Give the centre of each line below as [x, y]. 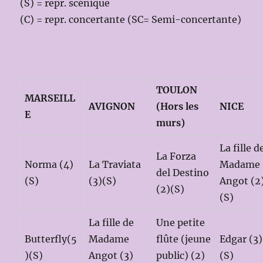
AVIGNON [112, 106]
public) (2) [181, 255]
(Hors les [178, 106]
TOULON [177, 90]
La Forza [176, 156]
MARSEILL [50, 98]
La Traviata [115, 164]
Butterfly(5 [51, 239]
